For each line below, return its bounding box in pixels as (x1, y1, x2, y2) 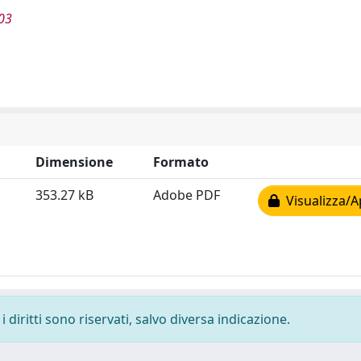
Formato (153, 152, 209, 171)
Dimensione (35, 152, 113, 171)
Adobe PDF (153, 185, 220, 204)
